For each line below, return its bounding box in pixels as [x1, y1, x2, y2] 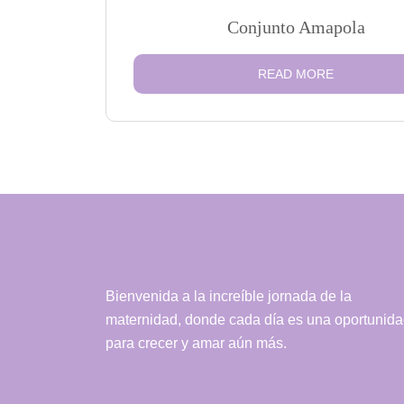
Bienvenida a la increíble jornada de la [106, 289, 352, 304]
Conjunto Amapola [226, 17, 365, 37]
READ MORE [258, 67, 334, 81]
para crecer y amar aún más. [106, 335, 287, 351]
